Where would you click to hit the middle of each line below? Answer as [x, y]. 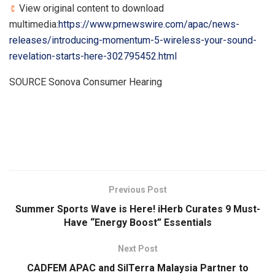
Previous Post [137, 189]
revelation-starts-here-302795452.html [93, 56]
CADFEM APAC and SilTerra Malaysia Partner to [137, 268]
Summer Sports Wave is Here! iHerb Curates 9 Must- [137, 209]
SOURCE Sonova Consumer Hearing [86, 82]
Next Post [137, 248]
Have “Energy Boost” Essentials [137, 222]
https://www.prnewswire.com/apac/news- [149, 24]
